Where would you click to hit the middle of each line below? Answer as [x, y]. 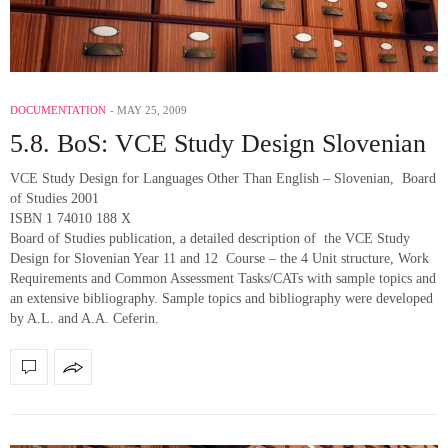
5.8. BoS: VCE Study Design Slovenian [218, 144]
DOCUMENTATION [58, 110]
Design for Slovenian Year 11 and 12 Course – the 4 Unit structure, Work [219, 259]
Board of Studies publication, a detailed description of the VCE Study [210, 239]
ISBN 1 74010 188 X [70, 219]
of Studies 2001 [54, 199]
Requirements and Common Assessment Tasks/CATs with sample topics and [223, 279]
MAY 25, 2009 [152, 110]
